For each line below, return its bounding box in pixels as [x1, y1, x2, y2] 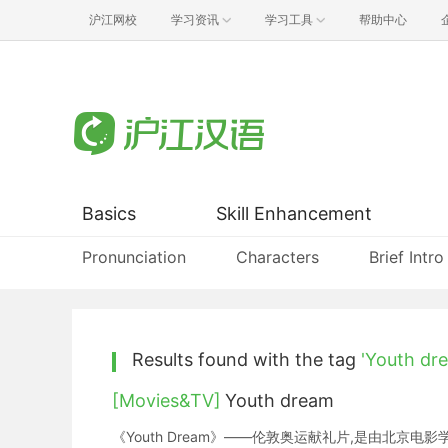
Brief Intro [369, 247, 444, 267]
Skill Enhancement [216, 203, 372, 224]
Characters [236, 247, 319, 267]
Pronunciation [82, 247, 186, 267]
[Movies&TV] [112, 390, 221, 411]
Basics [82, 203, 136, 224]
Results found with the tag [132, 349, 361, 370]
